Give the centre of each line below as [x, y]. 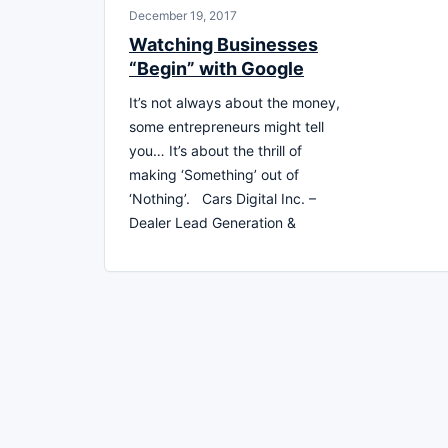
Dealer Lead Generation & [212, 222]
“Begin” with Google [216, 68]
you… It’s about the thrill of [215, 150]
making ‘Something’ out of [214, 174]
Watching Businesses [223, 44]
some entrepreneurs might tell [226, 126]
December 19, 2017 [183, 15]
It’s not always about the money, [234, 102]
